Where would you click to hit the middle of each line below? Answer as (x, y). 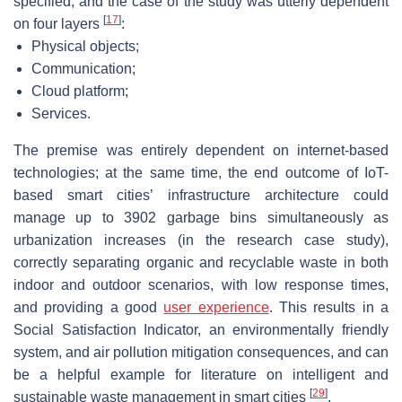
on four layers (58, 24)
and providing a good (89, 308)
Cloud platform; (80, 92)
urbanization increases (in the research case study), (201, 240)
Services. (61, 114)
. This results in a (329, 308)
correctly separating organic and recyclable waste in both (201, 263)
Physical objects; (85, 47)
